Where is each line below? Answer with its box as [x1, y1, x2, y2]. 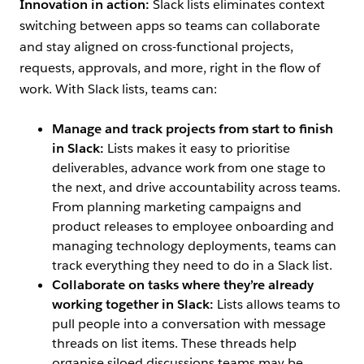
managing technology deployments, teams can [52, 237, 336, 255]
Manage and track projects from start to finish [52, 120, 333, 138]
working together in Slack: [52, 296, 217, 314]
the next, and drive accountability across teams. [52, 179, 340, 197]
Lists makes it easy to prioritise [104, 140, 290, 158]
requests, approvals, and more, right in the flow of [19, 59, 320, 77]
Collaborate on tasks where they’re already [52, 276, 314, 294]
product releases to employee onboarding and [52, 218, 334, 236]
